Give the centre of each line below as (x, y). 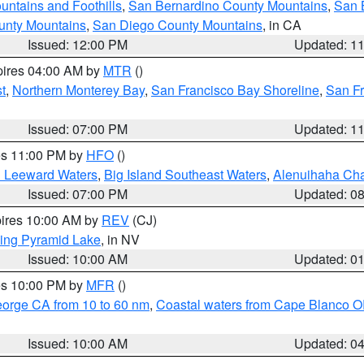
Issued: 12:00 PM (78, 44)
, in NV (120, 239)
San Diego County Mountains (178, 25)
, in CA (282, 25)
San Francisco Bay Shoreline (235, 90)
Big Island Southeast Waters (185, 174)
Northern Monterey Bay (78, 90)
